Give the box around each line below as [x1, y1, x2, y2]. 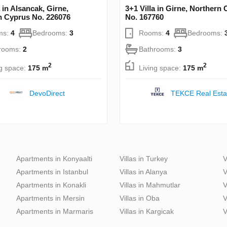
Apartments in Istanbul [16, 168, 88, 176]
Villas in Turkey [120, 155, 168, 163]
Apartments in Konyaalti [16, 155, 92, 163]
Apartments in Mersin [16, 194, 85, 203]
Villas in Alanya [120, 168, 167, 176]
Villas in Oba [120, 194, 160, 203]
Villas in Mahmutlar [120, 181, 180, 190]
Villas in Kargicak [120, 207, 174, 216]
